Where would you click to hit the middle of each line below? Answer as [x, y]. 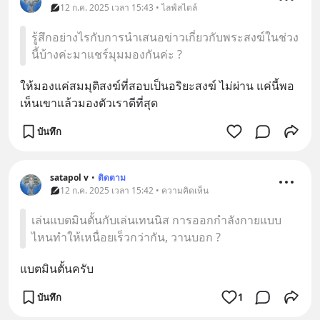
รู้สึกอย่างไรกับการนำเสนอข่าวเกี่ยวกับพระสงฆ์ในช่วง [165, 37]
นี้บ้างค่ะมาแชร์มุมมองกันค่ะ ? [107, 54]
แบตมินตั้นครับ [57, 269]
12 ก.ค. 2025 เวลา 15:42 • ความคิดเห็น [134, 190]
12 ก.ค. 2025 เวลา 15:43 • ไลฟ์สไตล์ [129, 7]
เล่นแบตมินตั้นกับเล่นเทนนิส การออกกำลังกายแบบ [156, 220]
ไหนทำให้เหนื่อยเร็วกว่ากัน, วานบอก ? [126, 237]
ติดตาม [112, 177]
